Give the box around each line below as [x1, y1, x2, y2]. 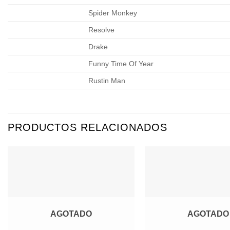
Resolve [88, 25, 115, 34]
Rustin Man [88, 76, 126, 85]
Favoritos [101, 186, 127, 193]
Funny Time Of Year [88, 59, 154, 68]
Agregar [103, 171, 125, 178]
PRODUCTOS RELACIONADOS [8, 121, 167, 133]
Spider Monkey [88, 8, 138, 17]
